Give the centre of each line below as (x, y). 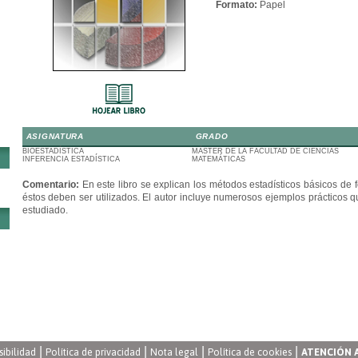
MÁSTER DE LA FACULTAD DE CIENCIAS (265, 151)
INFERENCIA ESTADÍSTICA (71, 159)
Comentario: (52, 185)
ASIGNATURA (55, 136)
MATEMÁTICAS (218, 159)
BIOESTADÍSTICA (53, 151)
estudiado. (45, 210)
